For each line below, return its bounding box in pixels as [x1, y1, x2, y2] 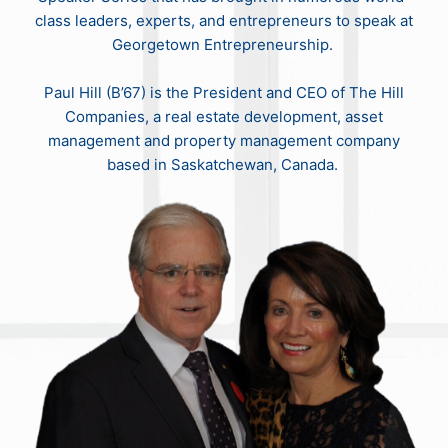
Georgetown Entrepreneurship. [111, 35, 337, 54]
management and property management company [48, 131, 400, 150]
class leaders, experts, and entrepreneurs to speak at [35, 11, 413, 30]
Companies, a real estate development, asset [65, 107, 383, 126]
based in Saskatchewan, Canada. [106, 155, 342, 174]
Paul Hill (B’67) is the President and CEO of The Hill [44, 83, 404, 102]
